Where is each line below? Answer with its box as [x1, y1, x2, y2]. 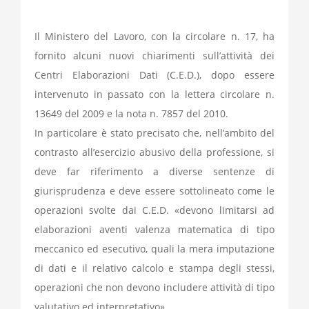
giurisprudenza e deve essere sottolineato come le [34, 184, 275, 198]
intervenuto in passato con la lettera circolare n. [34, 88, 275, 101]
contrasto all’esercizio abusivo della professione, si [34, 146, 275, 159]
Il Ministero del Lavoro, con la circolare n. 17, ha [34, 30, 275, 43]
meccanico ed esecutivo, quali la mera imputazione [34, 242, 275, 256]
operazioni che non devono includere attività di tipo [34, 281, 275, 295]
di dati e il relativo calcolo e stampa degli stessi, [34, 261, 275, 275]
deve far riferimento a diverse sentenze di [34, 165, 275, 179]
